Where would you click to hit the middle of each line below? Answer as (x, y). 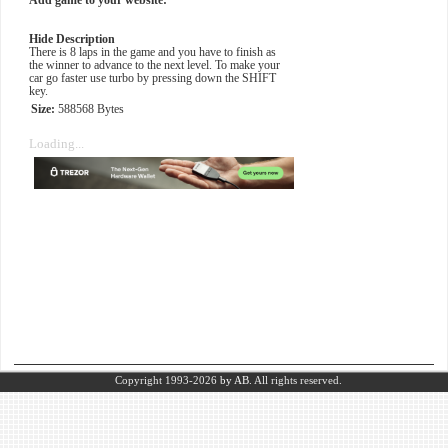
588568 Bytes (89, 109)
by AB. (236, 380)
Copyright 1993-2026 (164, 380)
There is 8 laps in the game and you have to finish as (152, 52)
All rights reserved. (297, 380)
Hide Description (72, 39)
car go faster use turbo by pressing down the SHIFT (152, 78)
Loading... (56, 143)
